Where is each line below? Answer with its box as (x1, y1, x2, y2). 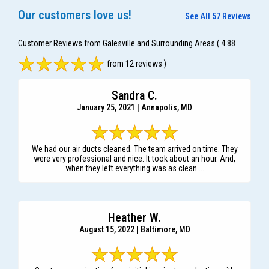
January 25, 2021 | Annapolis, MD (77, 103, 192, 113)
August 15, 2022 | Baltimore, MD (79, 225, 190, 235)
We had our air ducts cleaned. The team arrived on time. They (31, 144, 238, 154)
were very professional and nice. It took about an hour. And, (34, 154, 235, 164)
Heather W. (108, 210, 161, 225)
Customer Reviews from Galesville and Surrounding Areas (18, 38, 215, 49)
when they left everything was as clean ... (65, 163, 204, 174)
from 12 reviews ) (105, 59, 166, 69)
